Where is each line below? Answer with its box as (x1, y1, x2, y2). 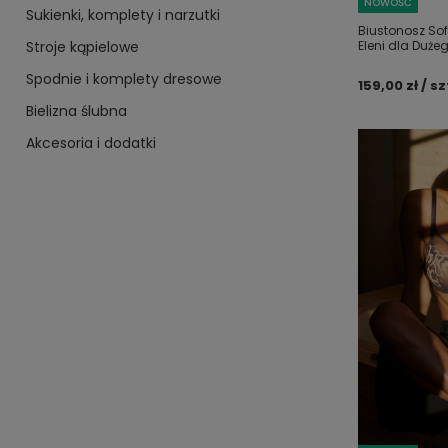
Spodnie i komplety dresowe (26, 68, 222, 89)
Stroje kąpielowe (26, 36, 139, 57)
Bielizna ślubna (26, 100, 127, 121)
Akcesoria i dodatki (26, 132, 156, 153)
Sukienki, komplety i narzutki (26, 4, 220, 25)
